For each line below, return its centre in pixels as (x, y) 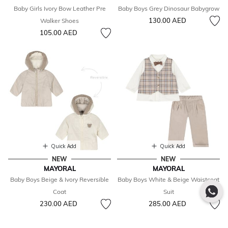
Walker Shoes (60, 21)
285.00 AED (167, 204)
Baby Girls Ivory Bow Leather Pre (60, 9)
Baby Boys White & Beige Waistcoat (168, 180)
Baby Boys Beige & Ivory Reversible (60, 180)
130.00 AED (167, 21)
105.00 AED (58, 33)
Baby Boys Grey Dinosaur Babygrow (168, 9)
